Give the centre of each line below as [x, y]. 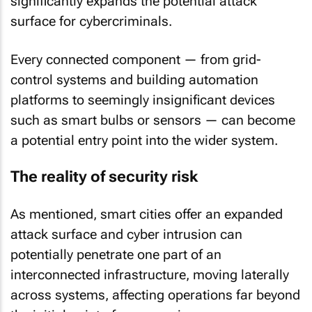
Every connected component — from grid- [136, 59]
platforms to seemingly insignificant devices [143, 100]
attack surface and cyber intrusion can [126, 234]
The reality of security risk [104, 177]
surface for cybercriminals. [91, 21]
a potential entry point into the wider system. [144, 140]
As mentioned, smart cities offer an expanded [147, 214]
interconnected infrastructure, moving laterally [150, 274]
